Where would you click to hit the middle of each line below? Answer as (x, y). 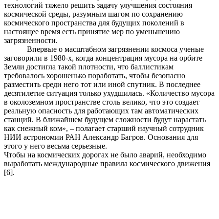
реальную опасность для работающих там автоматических (101, 111)
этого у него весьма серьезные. (55, 146)
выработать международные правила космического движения (107, 164)
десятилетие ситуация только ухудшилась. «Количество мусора (109, 93)
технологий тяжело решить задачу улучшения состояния (98, 5)
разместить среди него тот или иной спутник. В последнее (102, 85)
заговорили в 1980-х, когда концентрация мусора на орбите (103, 58)
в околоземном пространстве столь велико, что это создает (102, 102)
